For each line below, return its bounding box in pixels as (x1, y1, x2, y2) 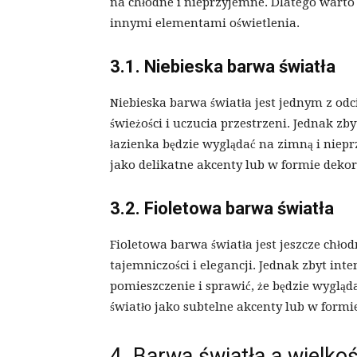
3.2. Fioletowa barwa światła (110, 198, 334, 219)
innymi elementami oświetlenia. (110, 16, 300, 31)
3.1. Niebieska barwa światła (110, 57, 335, 77)
